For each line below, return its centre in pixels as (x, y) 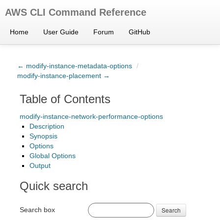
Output (40, 165)
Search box (37, 209)
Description (47, 126)
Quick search (54, 186)
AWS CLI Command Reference (76, 12)
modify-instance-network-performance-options (91, 116)
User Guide (61, 32)
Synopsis (43, 136)
